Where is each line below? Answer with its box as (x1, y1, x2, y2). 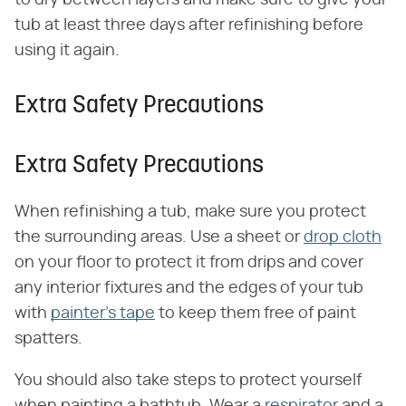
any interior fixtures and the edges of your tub (14, 280, 363, 297)
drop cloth (304, 229, 382, 246)
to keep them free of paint (155, 305, 356, 323)
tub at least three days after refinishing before (14, 17, 363, 34)
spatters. (14, 331, 82, 348)
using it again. (14, 43, 120, 60)
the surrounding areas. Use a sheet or (14, 229, 304, 246)
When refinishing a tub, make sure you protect (14, 204, 366, 221)
